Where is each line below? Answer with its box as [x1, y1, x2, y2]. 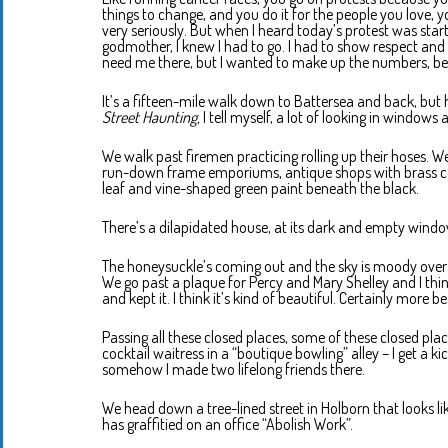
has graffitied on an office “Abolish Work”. [102, 414, 353, 435]
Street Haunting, [102, 107, 200, 128]
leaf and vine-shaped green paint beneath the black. [102, 178, 419, 199]
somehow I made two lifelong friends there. [102, 359, 365, 380]
